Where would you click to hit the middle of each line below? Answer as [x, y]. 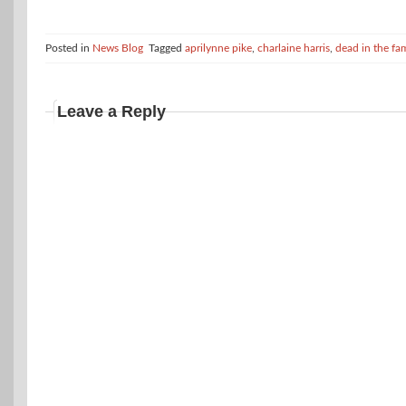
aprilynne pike [218, 48]
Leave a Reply [111, 112]
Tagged [167, 48]
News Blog [118, 48]
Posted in [69, 48]
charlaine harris [294, 48]
